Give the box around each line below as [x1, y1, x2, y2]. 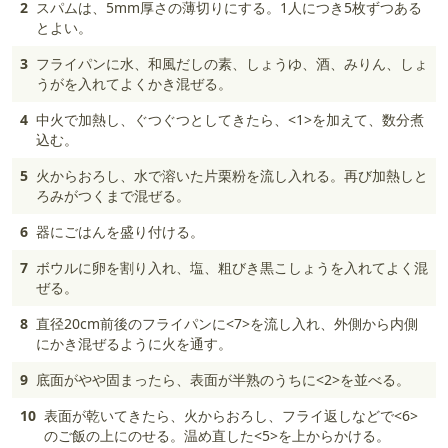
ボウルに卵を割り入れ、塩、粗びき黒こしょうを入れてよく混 [36, 258, 428, 277]
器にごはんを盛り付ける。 [36, 222, 204, 241]
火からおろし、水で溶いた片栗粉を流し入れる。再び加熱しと [36, 166, 428, 185]
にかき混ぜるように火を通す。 [36, 334, 232, 353]
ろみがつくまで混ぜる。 [36, 186, 190, 205]
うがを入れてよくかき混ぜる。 [36, 74, 232, 93]
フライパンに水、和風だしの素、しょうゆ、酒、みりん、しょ [36, 54, 428, 73]
